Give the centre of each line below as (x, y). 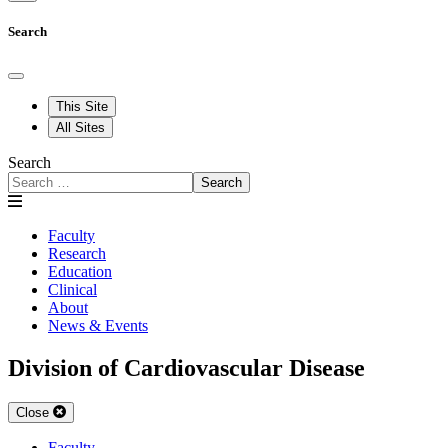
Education (80, 271)
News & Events (98, 325)
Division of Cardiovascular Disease (186, 367)
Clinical (72, 289)
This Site (82, 106)
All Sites (80, 127)
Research (77, 253)
